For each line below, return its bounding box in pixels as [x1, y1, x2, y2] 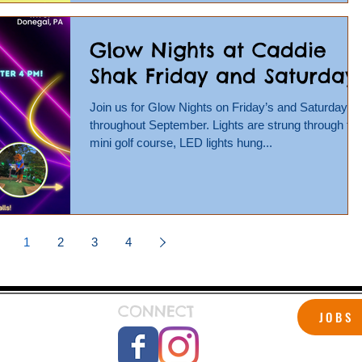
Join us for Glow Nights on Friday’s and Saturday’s [90, 100, 356, 115]
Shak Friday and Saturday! [90, 63, 360, 90]
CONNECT [118, 301, 194, 321]
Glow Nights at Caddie [90, 37, 326, 64]
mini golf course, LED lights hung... [90, 136, 272, 150]
